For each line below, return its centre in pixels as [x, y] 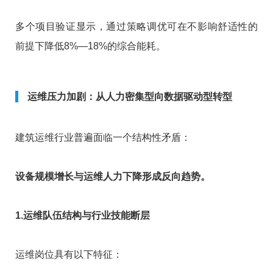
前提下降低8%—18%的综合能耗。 [90, 46]
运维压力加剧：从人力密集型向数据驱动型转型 [130, 96]
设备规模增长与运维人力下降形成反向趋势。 [113, 176]
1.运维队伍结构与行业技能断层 [83, 215]
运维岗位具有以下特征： [69, 254]
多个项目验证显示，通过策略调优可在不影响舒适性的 [136, 26]
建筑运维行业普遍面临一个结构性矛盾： [103, 137]
